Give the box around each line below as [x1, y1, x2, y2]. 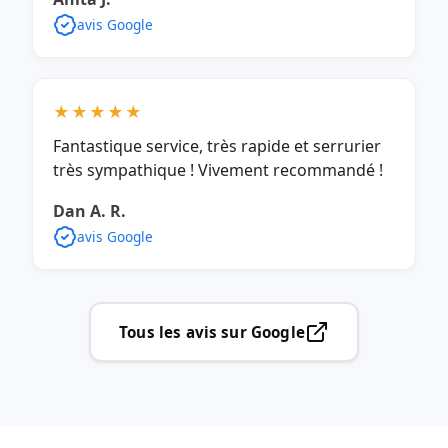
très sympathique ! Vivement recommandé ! [53, 158, 383, 181]
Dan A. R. [53, 199, 126, 222]
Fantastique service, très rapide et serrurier [53, 134, 381, 157]
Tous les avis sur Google [119, 321, 305, 342]
